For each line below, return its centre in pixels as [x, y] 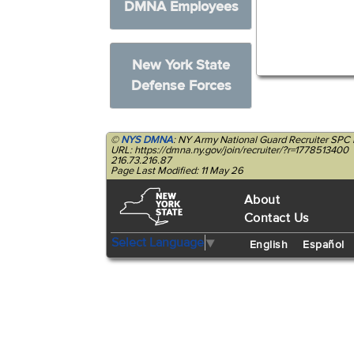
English [269, 245]
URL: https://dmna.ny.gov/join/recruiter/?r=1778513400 [230, 150]
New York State [181, 65]
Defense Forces [181, 86]
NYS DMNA [147, 140]
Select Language [158, 242]
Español [324, 245]
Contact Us [276, 218]
